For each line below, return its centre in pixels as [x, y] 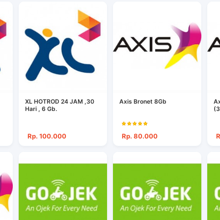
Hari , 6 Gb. [41, 109]
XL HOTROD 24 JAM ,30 [60, 101]
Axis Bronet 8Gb [143, 101]
